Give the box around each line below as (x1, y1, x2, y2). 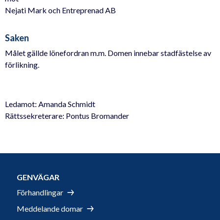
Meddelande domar (17, 204, 83, 214)
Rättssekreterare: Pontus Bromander (5, 110, 129, 120)
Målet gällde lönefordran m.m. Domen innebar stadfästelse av (5, 48, 211, 57)
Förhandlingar (17, 188, 63, 197)
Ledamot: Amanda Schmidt (5, 99, 95, 109)
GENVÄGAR (17, 172, 59, 182)
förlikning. (5, 59, 39, 69)
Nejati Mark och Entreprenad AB (5, 5, 116, 15)
